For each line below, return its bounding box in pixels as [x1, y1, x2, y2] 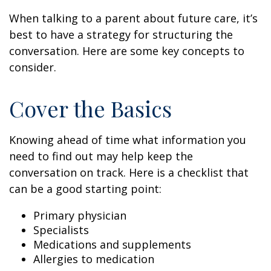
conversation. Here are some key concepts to [9, 44, 244, 58]
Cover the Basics [9, 94, 172, 123]
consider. [9, 60, 56, 74]
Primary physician [33, 208, 126, 223]
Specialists [33, 223, 89, 237]
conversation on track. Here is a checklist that [9, 165, 249, 180]
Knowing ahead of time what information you [9, 132, 246, 147]
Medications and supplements [33, 237, 191, 252]
